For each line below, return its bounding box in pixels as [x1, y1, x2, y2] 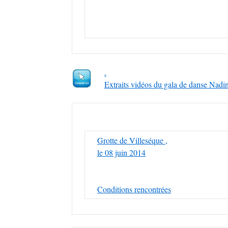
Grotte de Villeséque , [97, 135, 167, 146]
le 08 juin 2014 [97, 147, 146, 158]
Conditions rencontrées [97, 184, 171, 194]
